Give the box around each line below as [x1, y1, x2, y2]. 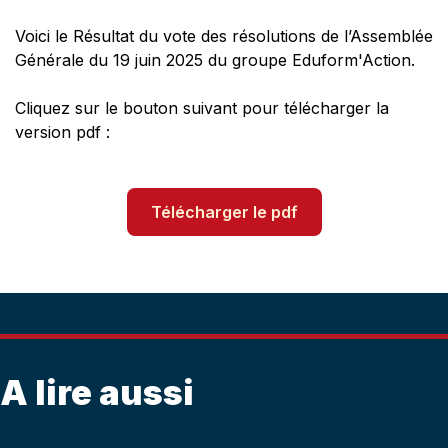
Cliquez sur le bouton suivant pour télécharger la [15, 97, 389, 118]
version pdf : [15, 121, 115, 142]
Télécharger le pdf [150, 201, 298, 222]
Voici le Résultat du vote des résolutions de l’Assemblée [15, 25, 433, 46]
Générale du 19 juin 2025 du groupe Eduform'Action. [15, 49, 420, 70]
